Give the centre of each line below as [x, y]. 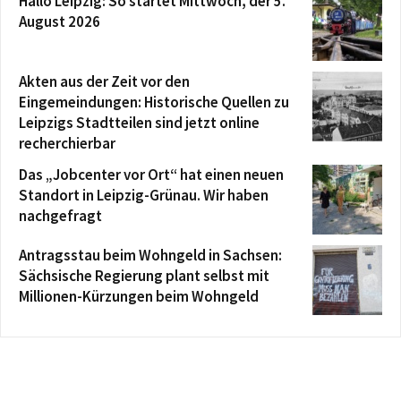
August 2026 [60, 21]
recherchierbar [67, 143]
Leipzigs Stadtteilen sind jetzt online [139, 122]
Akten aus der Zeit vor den [104, 81]
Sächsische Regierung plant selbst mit [144, 275]
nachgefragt [60, 215]
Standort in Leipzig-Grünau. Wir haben [144, 195]
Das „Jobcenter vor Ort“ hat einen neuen [151, 174]
